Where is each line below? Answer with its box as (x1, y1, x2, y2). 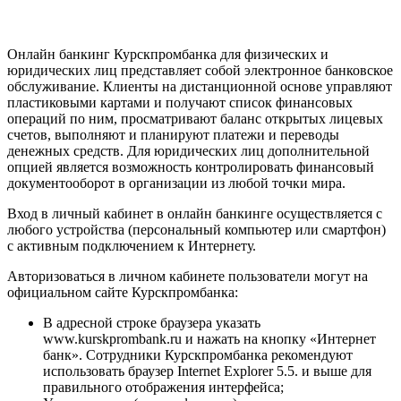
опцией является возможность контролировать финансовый (7, 159, 374, 175)
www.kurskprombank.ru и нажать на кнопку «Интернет (43, 331, 376, 347)
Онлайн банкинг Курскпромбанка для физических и (7, 47, 328, 63)
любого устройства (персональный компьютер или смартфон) (7, 222, 386, 238)
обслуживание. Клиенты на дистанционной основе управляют (7, 79, 392, 95)
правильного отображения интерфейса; (43, 380, 284, 396)
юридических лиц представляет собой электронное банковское (7, 63, 393, 79)
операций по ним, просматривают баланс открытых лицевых (7, 111, 383, 127)
